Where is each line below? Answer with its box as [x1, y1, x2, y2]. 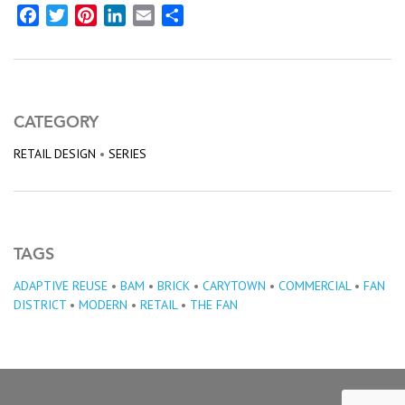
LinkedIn [126, 5, 176, 24]
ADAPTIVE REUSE [14, 277, 108, 294]
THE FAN [190, 296, 238, 313]
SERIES [108, 145, 146, 162]
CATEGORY [14, 111, 99, 132]
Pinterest [97, 5, 154, 24]
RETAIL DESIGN [14, 145, 96, 162]
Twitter [68, 5, 113, 24]
